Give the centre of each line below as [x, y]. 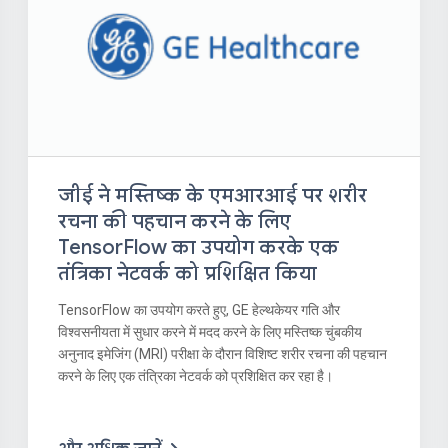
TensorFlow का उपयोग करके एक [199, 248]
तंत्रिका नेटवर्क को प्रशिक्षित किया [188, 274]
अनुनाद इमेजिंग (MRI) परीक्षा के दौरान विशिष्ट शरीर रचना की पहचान [223, 354]
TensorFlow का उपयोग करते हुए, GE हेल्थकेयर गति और [199, 310]
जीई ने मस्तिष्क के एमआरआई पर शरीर [213, 196]
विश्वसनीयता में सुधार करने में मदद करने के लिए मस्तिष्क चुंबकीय [210, 332]
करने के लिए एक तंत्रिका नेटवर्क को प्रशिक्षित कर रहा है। [196, 376]
